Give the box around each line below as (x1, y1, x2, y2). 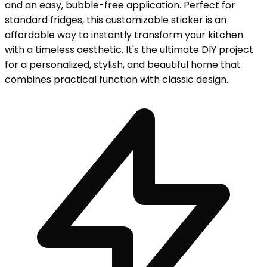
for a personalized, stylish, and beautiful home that (5, 58, 241, 72)
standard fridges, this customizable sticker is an (5, 13, 226, 27)
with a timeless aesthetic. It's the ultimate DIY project (5, 43, 253, 57)
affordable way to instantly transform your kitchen (5, 28, 243, 42)
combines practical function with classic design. (5, 73, 228, 87)
